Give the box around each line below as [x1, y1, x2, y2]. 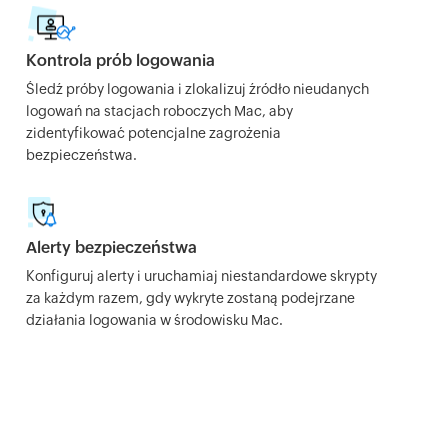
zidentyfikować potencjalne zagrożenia [26, 125, 281, 141]
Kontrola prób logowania [26, 51, 215, 70]
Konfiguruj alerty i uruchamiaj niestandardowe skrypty [26, 268, 377, 284]
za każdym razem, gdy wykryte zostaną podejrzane [26, 290, 355, 306]
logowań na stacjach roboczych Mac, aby [26, 103, 293, 119]
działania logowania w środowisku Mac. [26, 312, 283, 328]
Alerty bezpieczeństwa [26, 238, 197, 257]
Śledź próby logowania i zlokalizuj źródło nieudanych [26, 81, 369, 97]
